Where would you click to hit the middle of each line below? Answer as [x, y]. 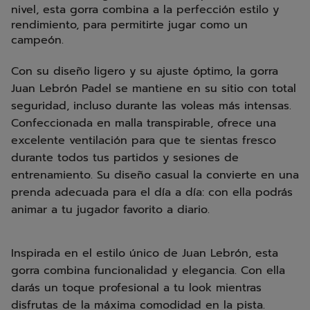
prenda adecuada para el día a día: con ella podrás [152, 192]
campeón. [37, 40]
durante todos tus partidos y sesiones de [125, 158]
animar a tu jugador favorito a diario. [110, 210]
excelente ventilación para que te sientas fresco [144, 140]
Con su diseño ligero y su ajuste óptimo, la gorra [145, 71]
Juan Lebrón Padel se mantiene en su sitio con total [154, 89]
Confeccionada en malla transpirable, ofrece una [144, 123]
